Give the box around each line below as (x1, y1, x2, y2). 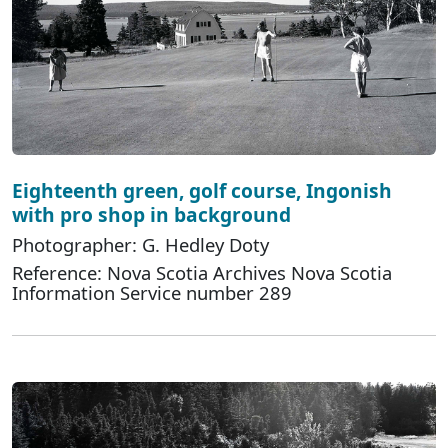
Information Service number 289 (12, 280, 292, 306)
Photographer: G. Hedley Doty (12, 232, 269, 258)
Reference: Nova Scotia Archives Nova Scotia (12, 260, 392, 286)
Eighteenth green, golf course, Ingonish (12, 177, 392, 205)
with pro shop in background (12, 201, 291, 229)
